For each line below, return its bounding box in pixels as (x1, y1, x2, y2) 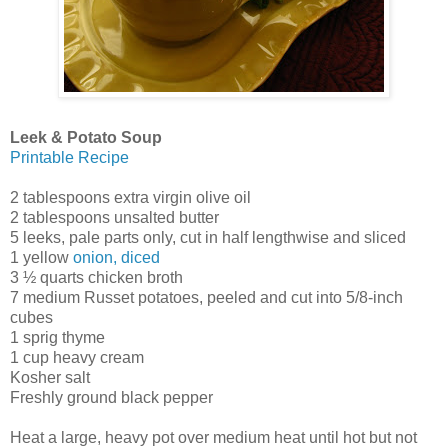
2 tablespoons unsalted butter (10, 208, 219, 226)
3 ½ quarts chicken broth (10, 268, 183, 286)
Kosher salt (10, 368, 90, 386)
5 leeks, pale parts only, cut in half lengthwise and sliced (10, 228, 406, 246)
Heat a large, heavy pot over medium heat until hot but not (10, 428, 417, 446)
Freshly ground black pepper (10, 388, 213, 406)
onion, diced (73, 248, 160, 266)
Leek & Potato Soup (10, 128, 162, 146)
